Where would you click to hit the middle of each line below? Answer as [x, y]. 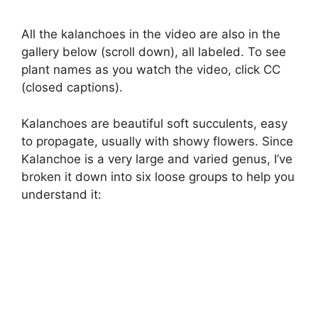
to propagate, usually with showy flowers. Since [157, 141]
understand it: [61, 194]
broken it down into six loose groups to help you [158, 176]
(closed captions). [72, 88]
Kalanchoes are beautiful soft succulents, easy [154, 123]
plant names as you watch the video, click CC [151, 70]
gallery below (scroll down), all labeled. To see [154, 52]
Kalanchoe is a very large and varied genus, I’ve [157, 159]
